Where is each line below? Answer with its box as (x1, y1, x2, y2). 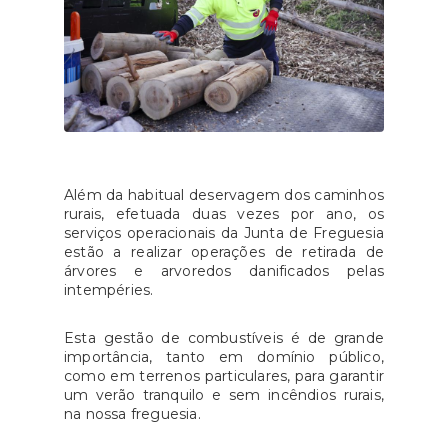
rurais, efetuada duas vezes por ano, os (64, 205, 384, 224)
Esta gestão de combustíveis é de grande (64, 329, 384, 348)
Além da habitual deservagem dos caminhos (64, 186, 384, 205)
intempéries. (64, 281, 154, 300)
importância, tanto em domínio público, (64, 348, 384, 367)
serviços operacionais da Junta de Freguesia (64, 224, 384, 243)
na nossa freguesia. (64, 405, 201, 424)
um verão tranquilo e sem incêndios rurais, (64, 386, 384, 405)
